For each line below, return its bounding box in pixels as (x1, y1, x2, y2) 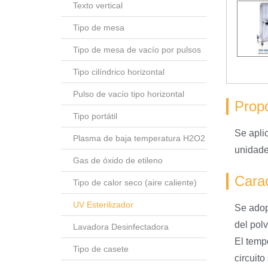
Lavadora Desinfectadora (73, 221, 169, 232)
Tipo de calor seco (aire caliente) (73, 177, 197, 187)
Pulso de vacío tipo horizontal (73, 89, 184, 99)
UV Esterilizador (73, 199, 133, 209)
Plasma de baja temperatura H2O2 (73, 133, 205, 143)
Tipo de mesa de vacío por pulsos (73, 44, 201, 54)
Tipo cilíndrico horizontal (73, 66, 165, 77)
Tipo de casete (73, 243, 129, 254)
